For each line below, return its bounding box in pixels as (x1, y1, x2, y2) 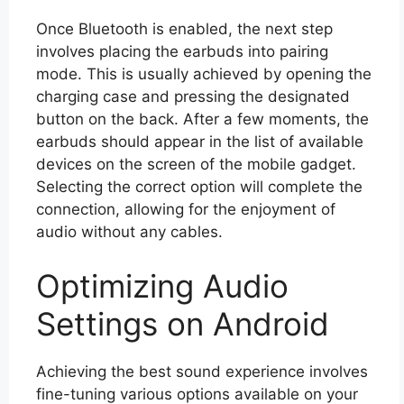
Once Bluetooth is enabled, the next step (36, 20, 333, 38)
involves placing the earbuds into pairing (36, 42, 328, 60)
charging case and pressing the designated (36, 87, 350, 106)
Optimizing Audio (36, 266, 289, 305)
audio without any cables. (36, 223, 223, 241)
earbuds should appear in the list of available (36, 133, 363, 151)
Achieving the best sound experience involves (36, 362, 368, 381)
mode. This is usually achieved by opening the (36, 65, 372, 83)
